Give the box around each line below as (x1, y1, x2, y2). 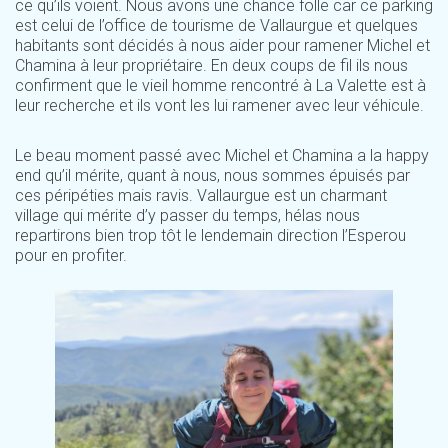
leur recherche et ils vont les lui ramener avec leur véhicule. (15, 96, 424, 115)
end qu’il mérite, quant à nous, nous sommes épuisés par (15, 166, 410, 185)
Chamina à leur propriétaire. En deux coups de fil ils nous (15, 56, 408, 75)
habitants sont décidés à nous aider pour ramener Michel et (15, 36, 430, 55)
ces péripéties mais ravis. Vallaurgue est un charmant (15, 186, 387, 205)
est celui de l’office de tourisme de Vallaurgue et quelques (15, 16, 418, 35)
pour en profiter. (15, 246, 127, 265)
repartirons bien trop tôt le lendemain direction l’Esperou (15, 226, 406, 245)
